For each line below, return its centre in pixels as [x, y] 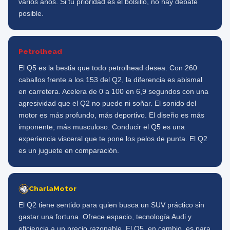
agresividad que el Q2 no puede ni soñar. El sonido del [107, 103]
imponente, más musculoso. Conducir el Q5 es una [102, 127]
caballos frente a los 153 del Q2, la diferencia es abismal [110, 80]
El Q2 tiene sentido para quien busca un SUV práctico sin [111, 205]
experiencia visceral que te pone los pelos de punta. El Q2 [113, 139]
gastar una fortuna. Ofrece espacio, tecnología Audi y [105, 217]
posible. [31, 14]
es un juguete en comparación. [69, 151]
